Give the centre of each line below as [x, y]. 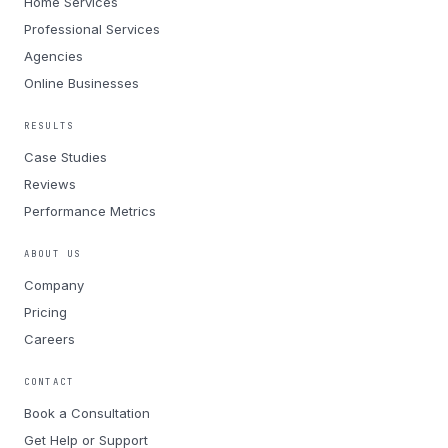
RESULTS [49, 126]
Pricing [45, 312]
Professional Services [92, 29]
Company [54, 285]
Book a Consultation [87, 413]
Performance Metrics [90, 211]
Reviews [50, 184]
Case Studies [65, 157]
